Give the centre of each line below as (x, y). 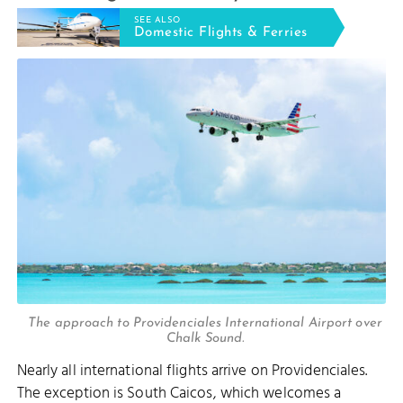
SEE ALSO (157, 20)
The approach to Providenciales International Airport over (205, 323)
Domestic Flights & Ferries (220, 33)
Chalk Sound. (205, 338)
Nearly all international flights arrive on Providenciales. (192, 371)
